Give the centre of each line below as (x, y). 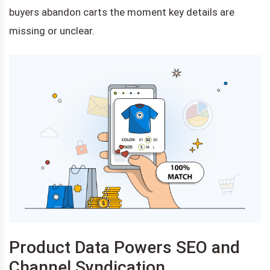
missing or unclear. (52, 30)
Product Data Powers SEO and (124, 247)
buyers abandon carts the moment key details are (122, 12)
